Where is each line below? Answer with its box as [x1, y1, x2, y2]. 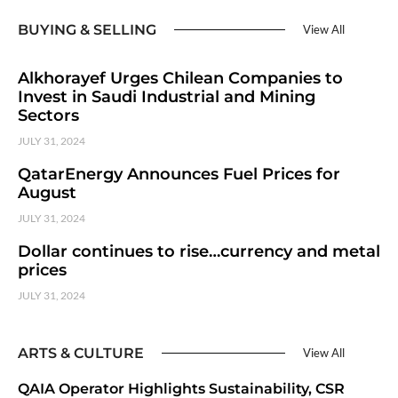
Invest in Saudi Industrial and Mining [18, 86, 315, 107]
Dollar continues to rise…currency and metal [18, 241, 380, 261]
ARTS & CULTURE [18, 344, 144, 362]
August [18, 182, 76, 203]
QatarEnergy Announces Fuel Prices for [18, 163, 340, 184]
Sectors [18, 105, 79, 125]
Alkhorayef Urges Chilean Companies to [18, 68, 343, 88]
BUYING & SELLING [18, 20, 156, 38]
